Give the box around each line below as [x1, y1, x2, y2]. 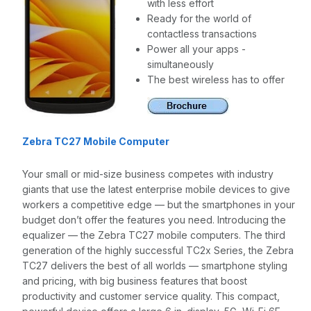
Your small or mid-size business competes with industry [22, 168, 274, 180]
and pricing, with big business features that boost [22, 275, 247, 287]
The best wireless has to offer [147, 74, 285, 85]
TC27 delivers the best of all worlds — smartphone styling [22, 260, 287, 271]
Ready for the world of [147, 12, 251, 24]
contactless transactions [147, 28, 257, 40]
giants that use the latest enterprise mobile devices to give [22, 183, 290, 195]
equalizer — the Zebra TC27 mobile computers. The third [22, 229, 285, 241]
